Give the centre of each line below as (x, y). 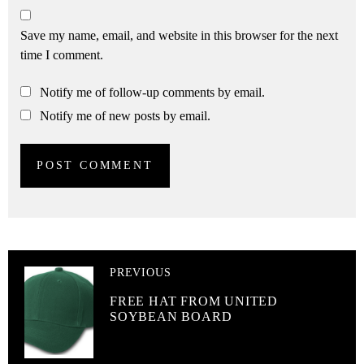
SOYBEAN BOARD (173, 317)
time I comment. (62, 55)
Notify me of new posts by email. (125, 116)
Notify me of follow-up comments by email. (152, 93)
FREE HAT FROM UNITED (194, 301)
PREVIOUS (141, 273)
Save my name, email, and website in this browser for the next (179, 36)
